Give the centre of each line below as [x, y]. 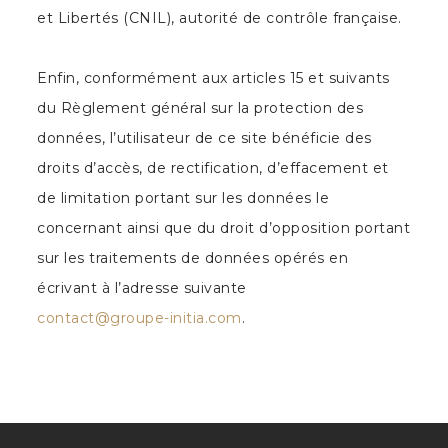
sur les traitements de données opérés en [193, 258]
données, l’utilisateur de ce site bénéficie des [204, 138]
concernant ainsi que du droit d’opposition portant [224, 228]
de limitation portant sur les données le [183, 198]
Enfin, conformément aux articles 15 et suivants [213, 78]
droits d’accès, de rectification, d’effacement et [213, 168]
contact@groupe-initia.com [139, 318]
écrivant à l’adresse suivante [142, 288]
